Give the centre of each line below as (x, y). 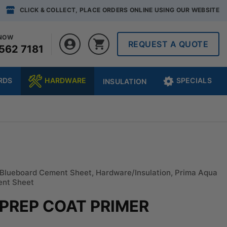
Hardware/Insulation (134, 172)
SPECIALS (194, 80)
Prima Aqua (196, 172)
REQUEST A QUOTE (168, 44)
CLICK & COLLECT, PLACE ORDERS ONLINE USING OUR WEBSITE (119, 10)
